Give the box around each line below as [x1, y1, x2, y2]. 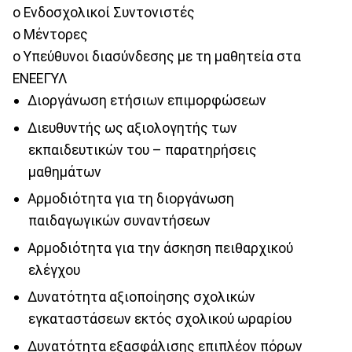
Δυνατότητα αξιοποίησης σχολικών [27, 289, 255, 306]
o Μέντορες [13, 26, 88, 42]
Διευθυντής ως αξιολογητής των [27, 119, 237, 136]
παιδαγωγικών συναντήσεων [27, 213, 211, 229]
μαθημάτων [27, 163, 101, 180]
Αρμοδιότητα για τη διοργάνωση [27, 191, 234, 207]
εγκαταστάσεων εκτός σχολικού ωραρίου [27, 311, 291, 328]
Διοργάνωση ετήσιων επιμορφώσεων [27, 92, 266, 108]
